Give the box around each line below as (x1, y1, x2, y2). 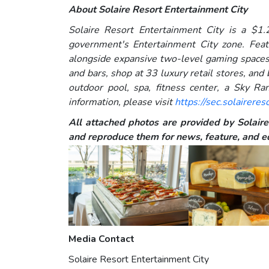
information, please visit (68, 95, 175, 109)
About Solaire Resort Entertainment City (68, 3, 247, 17)
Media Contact (68, 232, 134, 246)
